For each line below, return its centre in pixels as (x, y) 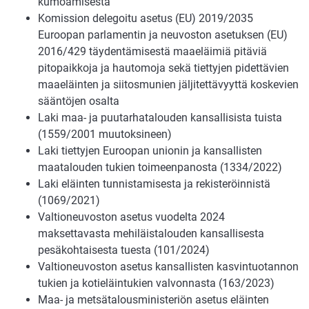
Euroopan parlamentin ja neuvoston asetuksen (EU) (163, 34)
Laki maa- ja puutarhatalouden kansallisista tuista (160, 117)
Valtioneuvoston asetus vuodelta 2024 (131, 217)
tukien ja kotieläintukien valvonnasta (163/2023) (156, 283)
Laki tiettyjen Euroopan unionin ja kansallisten (150, 150)
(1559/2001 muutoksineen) (105, 134)
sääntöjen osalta (79, 101)
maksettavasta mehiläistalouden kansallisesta (151, 233)
